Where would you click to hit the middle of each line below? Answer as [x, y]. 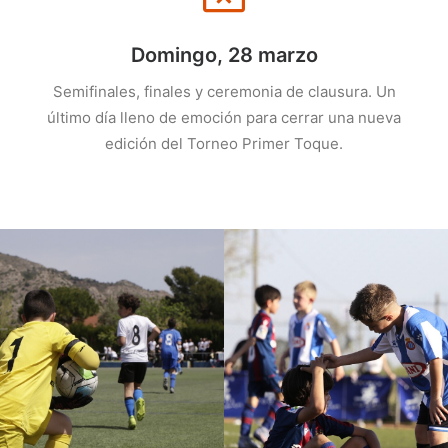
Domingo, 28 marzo [224, 55]
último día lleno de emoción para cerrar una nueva [224, 117]
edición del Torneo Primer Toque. [224, 143]
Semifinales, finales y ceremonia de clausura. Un [224, 91]
